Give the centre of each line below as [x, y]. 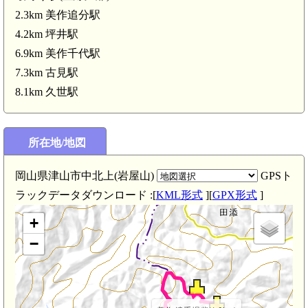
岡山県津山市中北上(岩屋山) [86, 175]
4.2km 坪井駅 [47, 34]
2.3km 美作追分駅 [58, 14]
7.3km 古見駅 [47, 72]
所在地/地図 [57, 142]
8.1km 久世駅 [47, 91]
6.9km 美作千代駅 [58, 53]
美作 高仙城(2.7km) [143, 149]
